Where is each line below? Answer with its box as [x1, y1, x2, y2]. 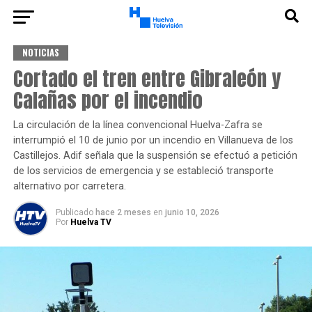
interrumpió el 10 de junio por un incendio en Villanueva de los [13, 134, 293, 146]
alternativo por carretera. [13, 180, 126, 192]
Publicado [55, 208, 93, 217]
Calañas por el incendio [13, 85, 203, 115]
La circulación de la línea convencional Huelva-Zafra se [13, 119, 263, 131]
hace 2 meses [95, 208, 153, 217]
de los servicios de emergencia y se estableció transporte [13, 165, 274, 177]
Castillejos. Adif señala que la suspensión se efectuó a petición [13, 150, 297, 162]
